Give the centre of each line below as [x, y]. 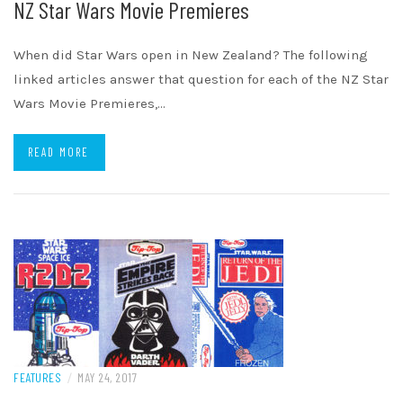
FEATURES [37, 378]
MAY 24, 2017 [107, 378]
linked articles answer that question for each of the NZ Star [201, 80]
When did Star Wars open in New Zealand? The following [191, 55]
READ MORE [58, 152]
